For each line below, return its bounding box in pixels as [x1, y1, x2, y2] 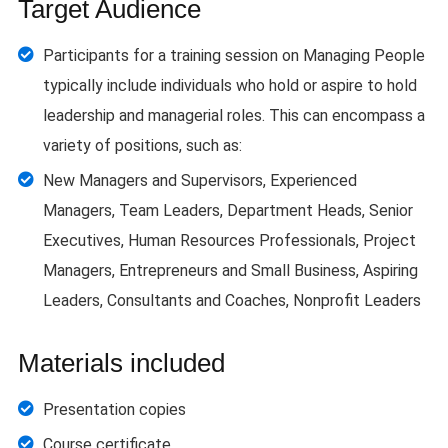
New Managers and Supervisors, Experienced [43, 171, 357, 190]
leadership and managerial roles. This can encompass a [43, 106, 425, 125]
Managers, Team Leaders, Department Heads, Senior [43, 201, 413, 220]
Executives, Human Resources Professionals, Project [43, 231, 416, 250]
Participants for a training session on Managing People [43, 46, 425, 65]
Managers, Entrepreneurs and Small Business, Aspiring [43, 261, 418, 280]
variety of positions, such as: [43, 136, 242, 155]
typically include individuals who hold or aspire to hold [43, 76, 417, 95]
